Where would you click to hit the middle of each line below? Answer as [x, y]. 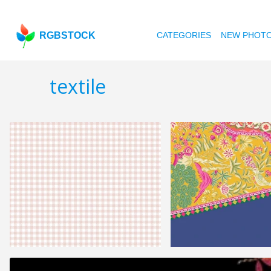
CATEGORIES [184, 35]
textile [78, 87]
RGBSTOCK [68, 35]
